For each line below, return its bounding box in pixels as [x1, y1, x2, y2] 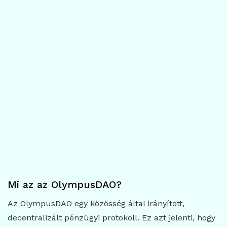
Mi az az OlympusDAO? [8, 178, 122, 191]
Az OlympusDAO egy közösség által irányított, [8, 199, 184, 208]
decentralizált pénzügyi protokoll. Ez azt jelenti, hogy [8, 213, 215, 222]
